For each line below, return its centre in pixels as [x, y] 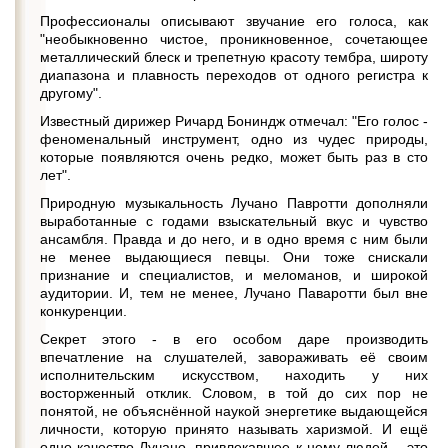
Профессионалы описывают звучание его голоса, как [234, 21]
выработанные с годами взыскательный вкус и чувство [234, 221]
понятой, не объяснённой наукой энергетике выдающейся [234, 411]
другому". [71, 93]
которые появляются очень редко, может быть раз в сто [234, 157]
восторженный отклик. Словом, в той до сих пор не [234, 393]
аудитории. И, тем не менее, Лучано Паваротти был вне [234, 293]
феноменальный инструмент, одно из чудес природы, [234, 139]
